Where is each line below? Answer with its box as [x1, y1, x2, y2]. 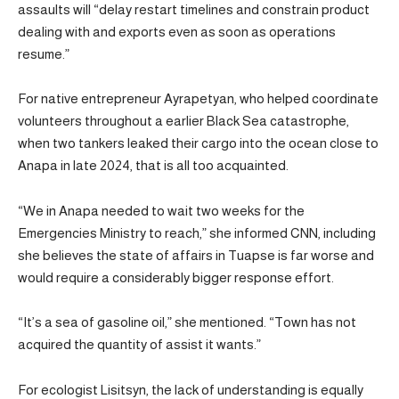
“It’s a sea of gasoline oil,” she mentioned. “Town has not [18, 314, 356, 330]
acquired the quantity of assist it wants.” [18, 337, 261, 353]
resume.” [18, 45, 69, 61]
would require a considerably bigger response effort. [18, 269, 334, 285]
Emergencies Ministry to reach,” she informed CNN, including [18, 224, 376, 240]
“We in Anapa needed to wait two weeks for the [18, 202, 305, 218]
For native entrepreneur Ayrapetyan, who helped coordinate [18, 91, 379, 107]
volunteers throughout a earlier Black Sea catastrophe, [18, 113, 349, 129]
